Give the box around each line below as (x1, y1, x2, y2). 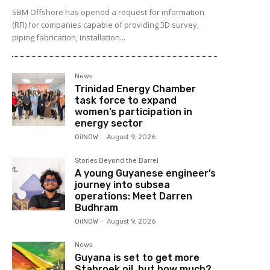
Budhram (75, 201, 119, 213)
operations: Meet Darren (75, 190, 193, 202)
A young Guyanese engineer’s (75, 167, 216, 179)
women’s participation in (75, 105, 193, 118)
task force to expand (75, 94, 177, 106)
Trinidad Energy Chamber (75, 83, 196, 95)
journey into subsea (75, 178, 171, 190)
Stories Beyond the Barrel (75, 156, 159, 165)
